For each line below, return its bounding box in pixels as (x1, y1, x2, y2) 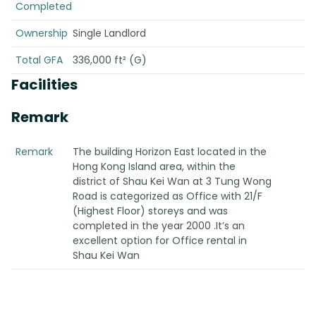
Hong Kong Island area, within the (72, 159, 236, 174)
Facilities (11, 75, 78, 95)
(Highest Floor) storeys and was (72, 204, 228, 218)
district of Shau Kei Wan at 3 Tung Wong (72, 174, 272, 188)
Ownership (16, 26, 68, 40)
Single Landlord (72, 26, 146, 40)
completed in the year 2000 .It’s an (72, 219, 245, 233)
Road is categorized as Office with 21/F (72, 189, 262, 203)
